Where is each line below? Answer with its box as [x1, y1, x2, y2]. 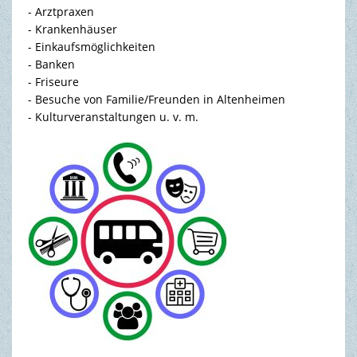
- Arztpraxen [27, 4, 94, 19]
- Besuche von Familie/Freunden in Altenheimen [27, 92, 285, 107]
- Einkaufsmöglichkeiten [27, 39, 155, 54]
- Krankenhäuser [27, 22, 117, 37]
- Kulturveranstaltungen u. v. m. [27, 109, 198, 124]
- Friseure [27, 74, 79, 89]
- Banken [27, 57, 75, 72]
